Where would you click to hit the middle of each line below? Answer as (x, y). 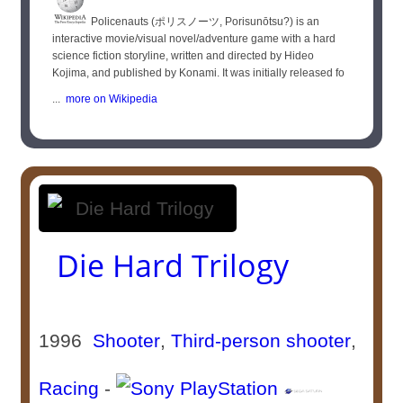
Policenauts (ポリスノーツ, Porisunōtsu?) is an (204, 22)
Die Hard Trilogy (173, 265)
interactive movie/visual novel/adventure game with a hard (194, 39)
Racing (69, 388)
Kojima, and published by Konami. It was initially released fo (199, 73)
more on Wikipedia (109, 99)
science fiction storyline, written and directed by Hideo (184, 56)
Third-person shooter (261, 340)
